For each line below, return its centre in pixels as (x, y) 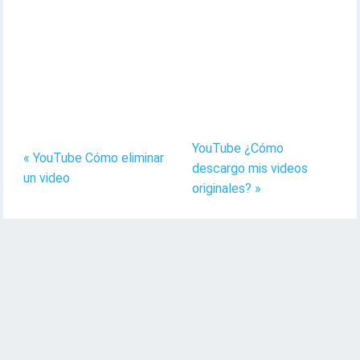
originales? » (226, 188)
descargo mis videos (250, 168)
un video (47, 178)
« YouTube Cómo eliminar (94, 158)
